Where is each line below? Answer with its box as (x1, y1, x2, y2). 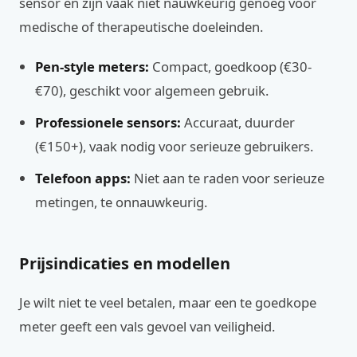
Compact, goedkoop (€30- (149, 57, 312, 76)
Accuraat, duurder (181, 113, 295, 131)
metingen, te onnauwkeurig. (35, 193, 207, 211)
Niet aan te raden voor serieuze (131, 169, 324, 187)
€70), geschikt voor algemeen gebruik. (35, 81, 269, 100)
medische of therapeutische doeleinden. (19, 18, 263, 36)
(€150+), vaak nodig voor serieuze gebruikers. (35, 137, 313, 155)
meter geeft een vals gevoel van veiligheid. (19, 317, 275, 335)
